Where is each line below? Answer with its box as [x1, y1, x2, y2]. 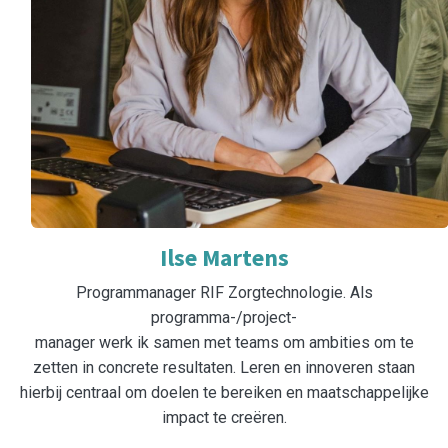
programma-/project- [151, 308, 297, 328]
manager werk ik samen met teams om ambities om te [34, 333, 414, 353]
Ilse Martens [159, 242, 289, 274]
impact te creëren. [161, 408, 287, 428]
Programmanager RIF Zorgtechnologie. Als [75, 283, 373, 303]
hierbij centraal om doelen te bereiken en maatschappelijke [19, 383, 429, 403]
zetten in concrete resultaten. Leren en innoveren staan [33, 358, 415, 378]
